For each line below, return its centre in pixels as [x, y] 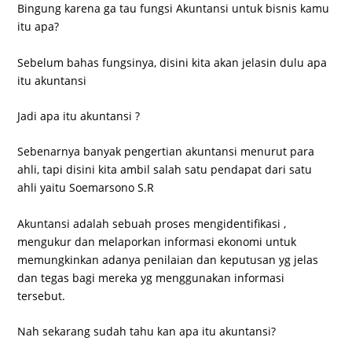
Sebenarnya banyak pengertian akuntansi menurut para [166, 152]
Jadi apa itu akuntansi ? [79, 115]
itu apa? [38, 27]
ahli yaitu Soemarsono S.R [86, 188]
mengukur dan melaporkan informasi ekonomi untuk [157, 241]
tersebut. [42, 295]
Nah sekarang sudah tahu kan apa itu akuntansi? [147, 332]
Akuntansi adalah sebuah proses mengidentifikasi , [152, 223]
